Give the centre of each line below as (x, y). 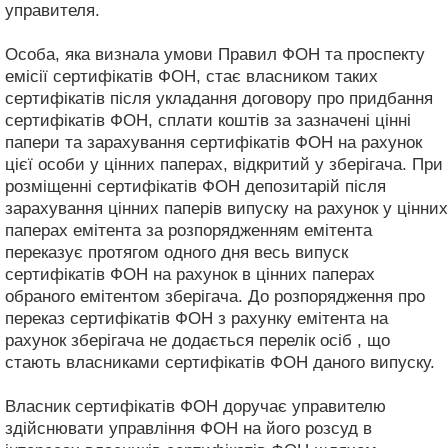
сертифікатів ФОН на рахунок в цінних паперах (190, 274)
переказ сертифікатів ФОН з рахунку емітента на (196, 318)
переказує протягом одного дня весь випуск (176, 252)
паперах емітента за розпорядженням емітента (188, 230)
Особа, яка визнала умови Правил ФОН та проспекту (215, 54)
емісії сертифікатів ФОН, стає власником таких (191, 76)
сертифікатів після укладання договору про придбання (219, 98)
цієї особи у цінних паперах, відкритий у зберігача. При (224, 164)
